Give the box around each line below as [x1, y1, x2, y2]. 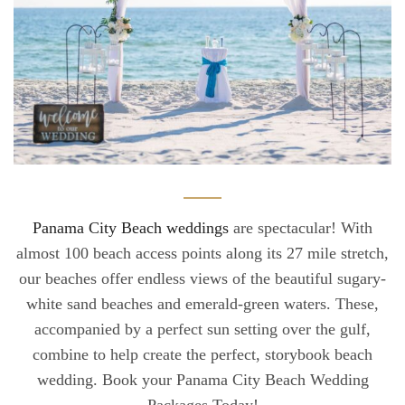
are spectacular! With [233, 218, 372, 237]
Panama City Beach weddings [33, 218, 233, 237]
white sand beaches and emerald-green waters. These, [26, 294, 379, 313]
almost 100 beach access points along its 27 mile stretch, [16, 243, 389, 262]
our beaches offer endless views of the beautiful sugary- [19, 268, 386, 287]
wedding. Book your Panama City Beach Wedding [36, 370, 369, 389]
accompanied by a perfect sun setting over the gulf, [34, 319, 371, 338]
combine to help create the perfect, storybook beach [33, 344, 372, 363]
